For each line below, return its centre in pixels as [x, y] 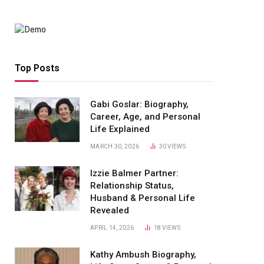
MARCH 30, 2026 [115, 146]
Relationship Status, [132, 186]
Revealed [110, 210]
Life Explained [120, 129]
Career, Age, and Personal [145, 117]
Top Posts [37, 68]
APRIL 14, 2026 [112, 228]
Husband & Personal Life [143, 198]
